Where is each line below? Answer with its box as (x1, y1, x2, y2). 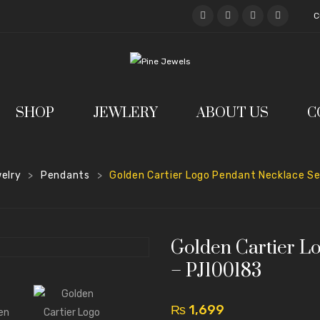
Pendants (41, 169, 90, 181)
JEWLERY (92, 104, 158, 122)
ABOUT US (196, 104, 269, 122)
